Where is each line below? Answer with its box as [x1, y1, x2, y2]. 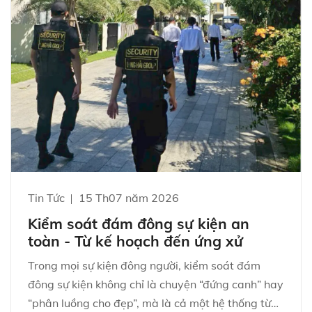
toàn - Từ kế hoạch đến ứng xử [28, 232, 243, 251]
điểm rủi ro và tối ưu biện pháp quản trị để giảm [28, 3, 274, 17]
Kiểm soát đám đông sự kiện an [28, 214, 249, 233]
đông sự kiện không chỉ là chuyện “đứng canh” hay [28, 277, 283, 292]
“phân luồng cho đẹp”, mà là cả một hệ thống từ [28, 296, 271, 311]
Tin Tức [28, 191, 68, 205]
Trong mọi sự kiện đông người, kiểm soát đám [28, 258, 260, 273]
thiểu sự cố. [28, 22, 86, 36]
